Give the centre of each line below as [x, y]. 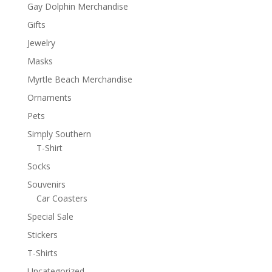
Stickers [42, 234]
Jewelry [41, 42]
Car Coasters [62, 198]
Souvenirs [46, 184]
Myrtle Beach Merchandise [80, 79]
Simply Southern [59, 134]
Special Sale [50, 216]
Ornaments [49, 97]
